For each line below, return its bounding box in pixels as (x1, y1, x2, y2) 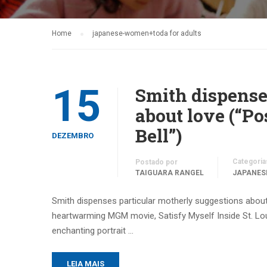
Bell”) (135, 124, 182, 147)
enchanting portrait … (52, 225, 133, 236)
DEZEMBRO (52, 131, 94, 140)
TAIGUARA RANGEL (135, 169, 204, 177)
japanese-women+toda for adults (92, 29, 201, 38)
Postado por (135, 158, 178, 166)
